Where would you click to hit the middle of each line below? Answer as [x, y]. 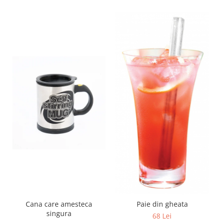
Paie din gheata [162, 204]
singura [59, 213]
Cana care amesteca [59, 204]
